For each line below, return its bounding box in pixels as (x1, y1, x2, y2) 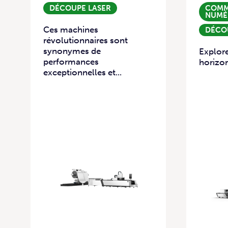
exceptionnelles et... (43, 67, 122, 78)
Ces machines (43, 24, 98, 35)
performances (43, 56, 99, 67)
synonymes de (43, 46, 101, 56)
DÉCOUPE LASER (49, 4, 111, 13)
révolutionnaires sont (43, 35, 128, 46)
